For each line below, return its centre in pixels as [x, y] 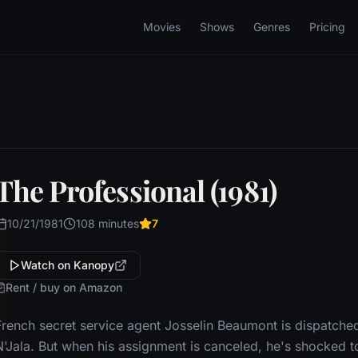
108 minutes [107, 223]
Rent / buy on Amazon [64, 287]
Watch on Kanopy [67, 265]
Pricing [327, 27]
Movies [162, 27]
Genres [272, 27]
